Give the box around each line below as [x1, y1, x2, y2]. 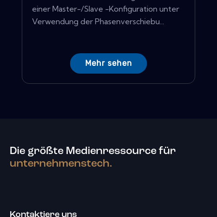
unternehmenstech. [10, 158, 112, 170]
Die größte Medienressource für [10, 145, 176, 157]
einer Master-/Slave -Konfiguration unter [32, 4, 179, 14]
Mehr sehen [85, 59, 132, 68]
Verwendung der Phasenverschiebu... [32, 16, 164, 27]
